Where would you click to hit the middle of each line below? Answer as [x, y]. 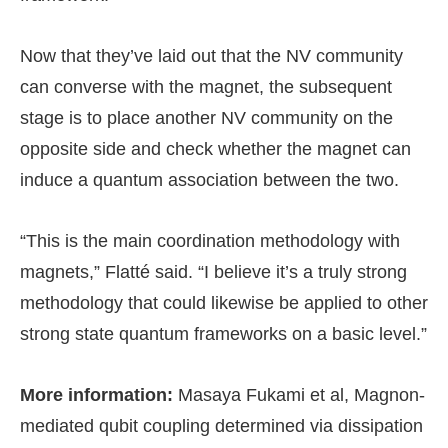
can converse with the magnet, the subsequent [206, 87]
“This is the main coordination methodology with [210, 241]
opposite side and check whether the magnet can [215, 149]
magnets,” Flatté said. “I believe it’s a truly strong [213, 272]
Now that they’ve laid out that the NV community [211, 56]
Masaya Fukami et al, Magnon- [299, 395]
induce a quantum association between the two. [209, 180]
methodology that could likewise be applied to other [224, 303]
